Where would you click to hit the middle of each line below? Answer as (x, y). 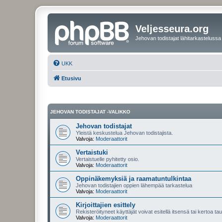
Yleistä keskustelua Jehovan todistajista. (124, 133)
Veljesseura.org (172, 29)
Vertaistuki (92, 152)
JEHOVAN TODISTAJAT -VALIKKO (90, 112)
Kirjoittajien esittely (106, 205)
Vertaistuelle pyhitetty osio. (108, 159)
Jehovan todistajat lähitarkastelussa (178, 38)
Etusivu (71, 78)
